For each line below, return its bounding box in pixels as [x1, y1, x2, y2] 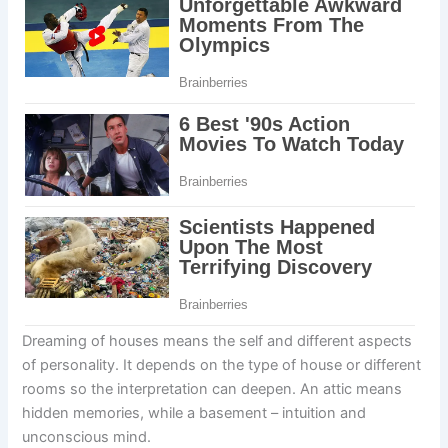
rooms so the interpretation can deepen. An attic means [22, 379, 403, 398]
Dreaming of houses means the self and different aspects [22, 331, 413, 350]
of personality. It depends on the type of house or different [22, 355, 422, 374]
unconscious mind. [22, 427, 152, 446]
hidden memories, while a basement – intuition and [22, 403, 367, 422]
